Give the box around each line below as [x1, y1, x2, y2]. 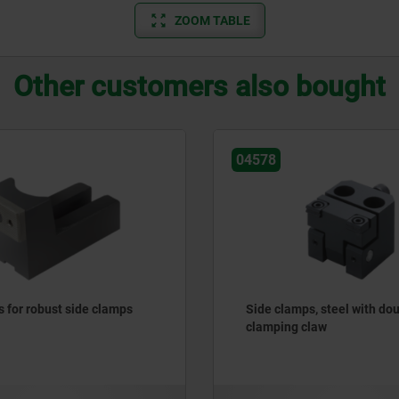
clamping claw [246, 320, 327, 335]
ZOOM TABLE [174, 13, 250, 28]
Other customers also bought [13, 69, 386, 103]
